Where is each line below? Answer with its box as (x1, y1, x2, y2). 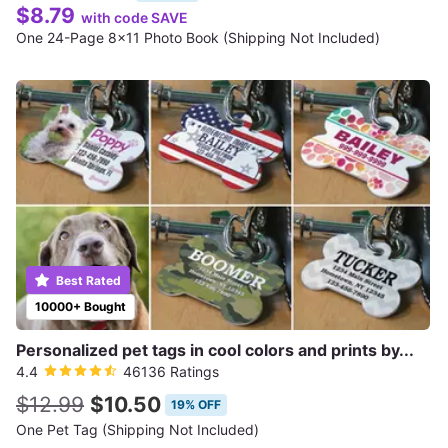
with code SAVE (81, 9, 188, 26)
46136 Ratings (123, 363, 219, 380)
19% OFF (171, 397, 221, 412)
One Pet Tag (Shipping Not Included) (16, 421, 259, 438)
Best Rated (53, 273, 121, 288)
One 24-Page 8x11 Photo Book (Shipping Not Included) (16, 29, 380, 46)
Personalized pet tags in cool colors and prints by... (16, 340, 414, 360)
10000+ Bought (35, 299, 126, 314)
